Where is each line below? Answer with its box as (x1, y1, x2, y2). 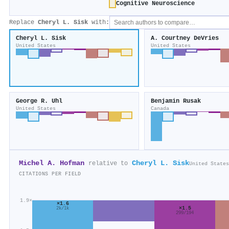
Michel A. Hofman (19, 159, 84, 168)
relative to (88, 160, 128, 168)
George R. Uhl (16, 98, 62, 105)
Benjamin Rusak (150, 98, 201, 105)
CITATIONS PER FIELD (19, 171, 81, 177)
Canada (150, 105, 169, 112)
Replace (9, 19, 38, 27)
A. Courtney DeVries (150, 35, 219, 42)
